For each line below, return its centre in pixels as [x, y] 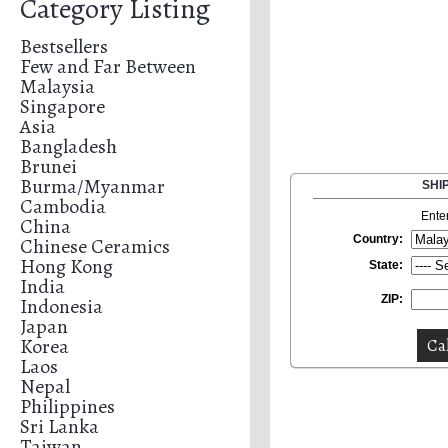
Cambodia [63, 206]
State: [386, 265]
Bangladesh [68, 146]
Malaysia [57, 86]
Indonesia [61, 306]
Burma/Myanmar [92, 186]
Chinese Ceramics [95, 246]
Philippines [67, 406]
